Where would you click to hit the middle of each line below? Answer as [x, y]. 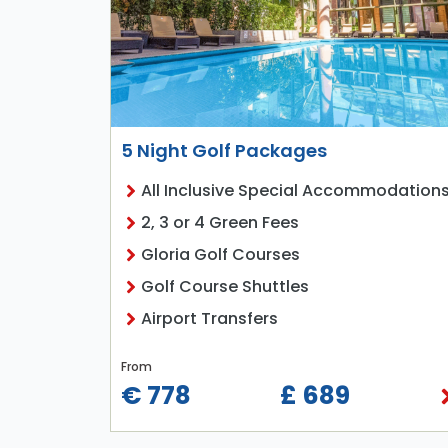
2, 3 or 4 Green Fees [219, 223]
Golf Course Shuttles [224, 287]
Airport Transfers [209, 319]
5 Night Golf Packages [223, 151]
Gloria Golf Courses [220, 255]
